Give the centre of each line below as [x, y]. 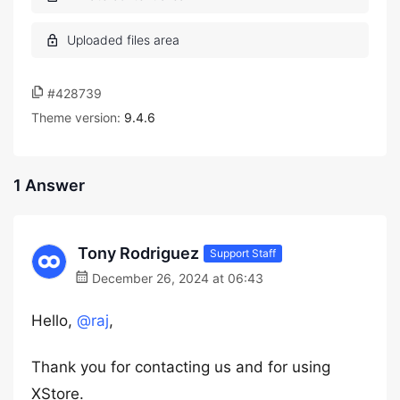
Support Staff [243, 253]
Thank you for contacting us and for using [181, 367]
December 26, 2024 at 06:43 [176, 278]
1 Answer [49, 185]
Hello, [54, 321]
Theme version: [78, 117]
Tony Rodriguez [138, 253]
